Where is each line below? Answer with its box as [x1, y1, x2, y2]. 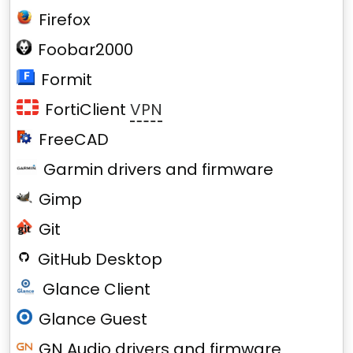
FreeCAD [39, 128, 109, 150]
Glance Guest [39, 308, 147, 330]
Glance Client [42, 278, 150, 300]
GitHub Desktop [38, 248, 163, 270]
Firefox [39, 9, 91, 31]
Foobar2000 [37, 39, 133, 61]
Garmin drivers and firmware [43, 158, 273, 180]
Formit [40, 69, 92, 91]
